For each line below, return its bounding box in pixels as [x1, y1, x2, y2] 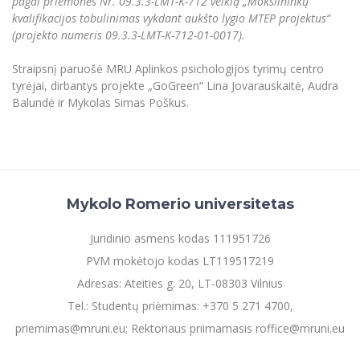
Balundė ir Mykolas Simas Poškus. [12, 94, 189, 110]
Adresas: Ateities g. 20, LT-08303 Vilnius [77, 276, 283, 292]
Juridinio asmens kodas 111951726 [89, 231, 271, 247]
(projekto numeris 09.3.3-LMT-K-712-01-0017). [12, 27, 245, 43]
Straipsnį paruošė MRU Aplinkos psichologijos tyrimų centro [12, 60, 324, 76]
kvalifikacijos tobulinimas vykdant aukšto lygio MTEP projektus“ [12, 10, 330, 26]
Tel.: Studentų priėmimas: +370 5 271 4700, [67, 298, 293, 314]
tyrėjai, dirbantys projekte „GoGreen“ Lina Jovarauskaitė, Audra [12, 77, 338, 93]
